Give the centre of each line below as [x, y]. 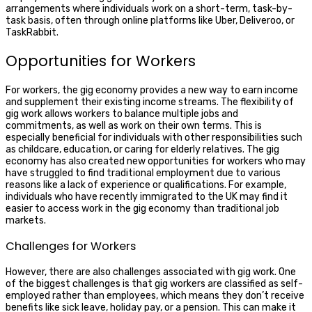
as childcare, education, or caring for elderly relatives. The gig [142, 149]
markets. [26, 220]
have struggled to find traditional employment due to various [143, 173]
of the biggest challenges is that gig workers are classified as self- [154, 284]
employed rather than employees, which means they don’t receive [155, 296]
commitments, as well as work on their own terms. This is [134, 125]
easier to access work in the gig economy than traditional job [142, 208]
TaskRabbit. [32, 32]
